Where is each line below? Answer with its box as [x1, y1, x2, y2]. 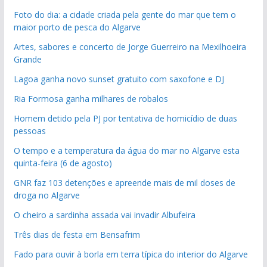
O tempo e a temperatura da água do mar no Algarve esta [13, 144, 240, 156]
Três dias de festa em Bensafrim [13, 228, 140, 240]
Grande [13, 53, 42, 65]
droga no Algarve [13, 189, 80, 201]
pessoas [13, 125, 46, 136]
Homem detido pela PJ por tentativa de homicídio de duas [13, 112, 237, 124]
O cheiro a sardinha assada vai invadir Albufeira [13, 209, 195, 221]
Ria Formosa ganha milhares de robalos [13, 92, 168, 104]
